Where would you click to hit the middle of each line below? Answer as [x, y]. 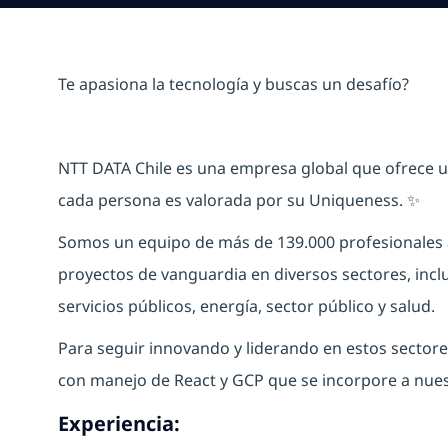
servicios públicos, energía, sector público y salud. [246, 305]
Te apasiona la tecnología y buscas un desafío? [233, 83]
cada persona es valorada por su [183, 199]
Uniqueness [354, 199]
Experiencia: [119, 423]
